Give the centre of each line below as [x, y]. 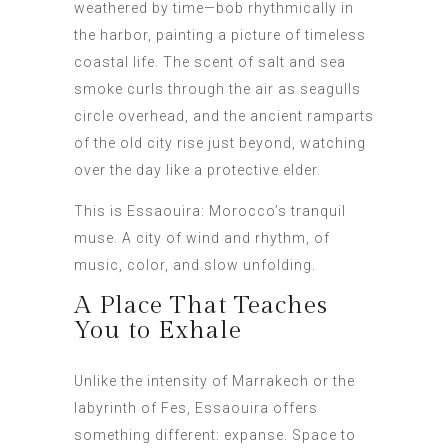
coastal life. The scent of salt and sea [210, 62]
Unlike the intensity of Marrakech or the [214, 381]
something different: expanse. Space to [215, 435]
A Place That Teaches [201, 306]
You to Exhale [158, 331]
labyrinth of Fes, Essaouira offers [196, 408]
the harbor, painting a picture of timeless [220, 35]
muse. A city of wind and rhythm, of [202, 238]
